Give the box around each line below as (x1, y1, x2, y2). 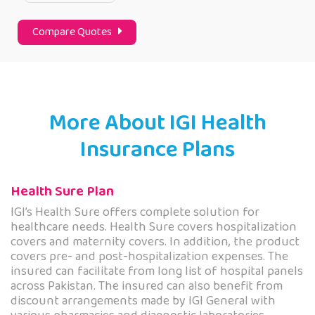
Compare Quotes (32, 23, 118, 41)
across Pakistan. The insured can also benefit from (11, 276, 283, 297)
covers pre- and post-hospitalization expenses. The (11, 247, 288, 267)
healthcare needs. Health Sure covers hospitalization (11, 217, 297, 238)
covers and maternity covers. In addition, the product (11, 232, 300, 252)
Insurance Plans (80, 132, 235, 168)
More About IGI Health (49, 105, 266, 141)
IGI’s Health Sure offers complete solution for (11, 202, 259, 223)
